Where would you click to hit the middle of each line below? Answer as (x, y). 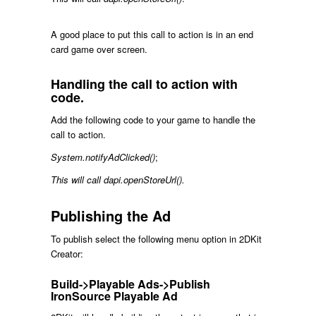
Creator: (67, 254)
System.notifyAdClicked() (103, 157)
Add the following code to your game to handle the (153, 120)
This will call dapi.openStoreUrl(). (117, 180)
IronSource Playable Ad (114, 296)
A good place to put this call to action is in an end (152, 35)
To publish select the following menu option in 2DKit (156, 239)
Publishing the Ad (110, 216)
